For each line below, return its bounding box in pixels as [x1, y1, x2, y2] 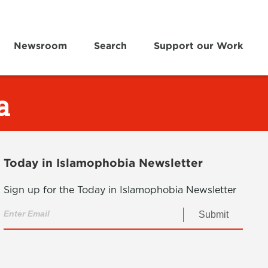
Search [93, 39, 127, 51]
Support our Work [154, 39, 243, 51]
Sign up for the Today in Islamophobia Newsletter [4, 184, 236, 196]
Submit [198, 209, 229, 220]
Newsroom [13, 39, 67, 51]
